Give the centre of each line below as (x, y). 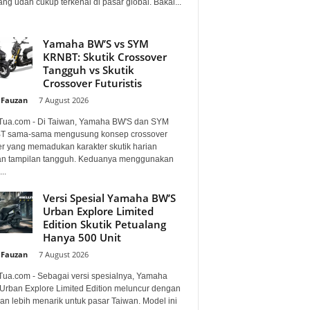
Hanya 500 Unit (82, 237)
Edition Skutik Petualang (104, 224)
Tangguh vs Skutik (88, 70)
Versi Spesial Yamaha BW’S (109, 198)
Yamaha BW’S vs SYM (95, 43)
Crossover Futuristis (92, 83)
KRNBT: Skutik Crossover (104, 56)
